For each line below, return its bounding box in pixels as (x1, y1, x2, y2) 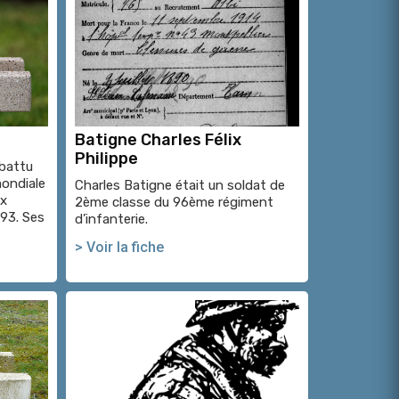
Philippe (74, 148, 138, 168)
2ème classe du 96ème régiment (74, 193, 273, 210)
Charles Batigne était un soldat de (74, 176, 285, 193)
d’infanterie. (74, 210, 151, 227)
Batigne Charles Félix (74, 129, 241, 150)
